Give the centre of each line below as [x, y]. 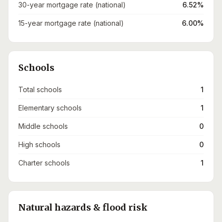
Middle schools [43, 126]
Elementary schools [50, 108]
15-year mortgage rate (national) [71, 23]
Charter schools [44, 163]
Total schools [40, 89]
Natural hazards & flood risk [83, 207]
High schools [39, 144]
